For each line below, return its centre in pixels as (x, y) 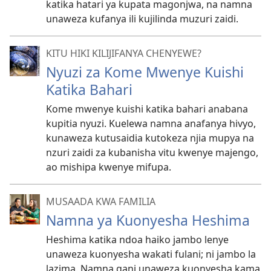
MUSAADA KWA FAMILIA (101, 201)
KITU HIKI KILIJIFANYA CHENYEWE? (124, 53)
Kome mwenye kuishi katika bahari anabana (147, 109)
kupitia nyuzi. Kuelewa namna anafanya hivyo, (151, 123)
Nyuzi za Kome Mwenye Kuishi (145, 72)
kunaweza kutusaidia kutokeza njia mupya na (150, 138)
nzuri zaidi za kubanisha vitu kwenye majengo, (152, 152)
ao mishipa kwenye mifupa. (109, 167)
